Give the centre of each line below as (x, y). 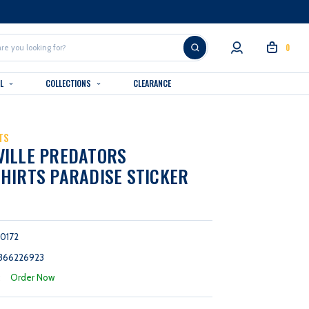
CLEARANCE (152, 83)
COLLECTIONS (69, 83)
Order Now (32, 277)
